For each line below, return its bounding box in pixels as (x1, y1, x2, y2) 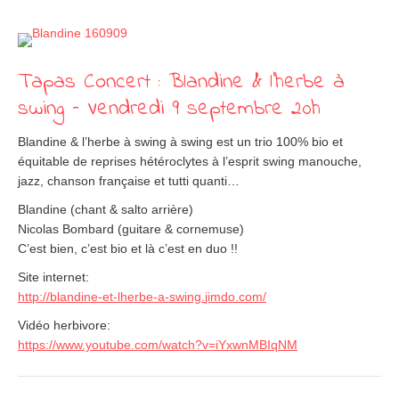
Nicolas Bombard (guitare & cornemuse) (18, 222, 244, 236)
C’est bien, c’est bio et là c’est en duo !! (18, 241, 238, 256)
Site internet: (18, 270, 89, 284)
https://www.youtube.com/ (18, 338, 162, 352)
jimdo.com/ (205, 289, 266, 304)
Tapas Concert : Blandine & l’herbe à (18, 67, 345, 98)
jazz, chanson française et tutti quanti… (18, 174, 240, 188)
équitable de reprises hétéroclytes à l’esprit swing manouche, (18, 154, 362, 168)
